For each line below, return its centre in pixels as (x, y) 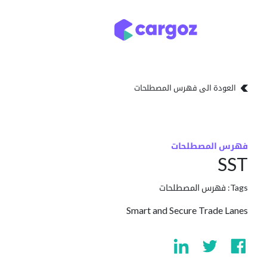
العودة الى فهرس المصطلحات (185, 88)
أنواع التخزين (75, 30)
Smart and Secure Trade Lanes (187, 210)
